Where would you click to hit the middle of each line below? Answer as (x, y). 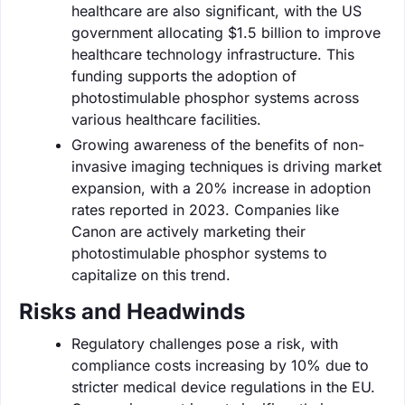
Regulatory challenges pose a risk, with (205, 343)
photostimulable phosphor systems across (215, 97)
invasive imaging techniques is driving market (226, 166)
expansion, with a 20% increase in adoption (221, 188)
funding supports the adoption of (184, 75)
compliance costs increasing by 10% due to (220, 365)
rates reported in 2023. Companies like (205, 209)
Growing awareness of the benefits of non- (218, 144)
